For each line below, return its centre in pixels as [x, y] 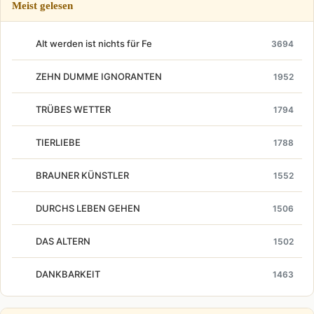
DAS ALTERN [63, 241]
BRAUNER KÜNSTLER [82, 175]
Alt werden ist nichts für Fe [94, 43]
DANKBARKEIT [68, 274]
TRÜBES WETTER [73, 109]
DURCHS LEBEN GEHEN [88, 208]
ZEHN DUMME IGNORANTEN [99, 76]
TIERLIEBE [58, 142]
